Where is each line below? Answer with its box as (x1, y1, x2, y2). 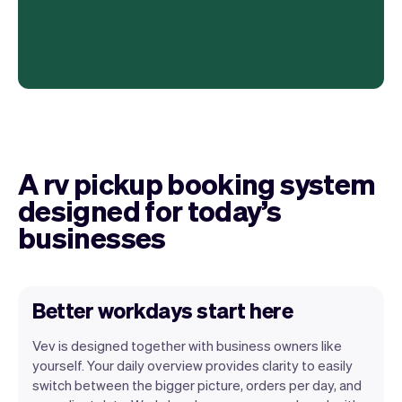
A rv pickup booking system (18, 164, 376, 201)
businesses (18, 218, 166, 255)
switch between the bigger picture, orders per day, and (32, 375, 362, 394)
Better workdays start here (32, 295, 293, 324)
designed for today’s (18, 191, 282, 228)
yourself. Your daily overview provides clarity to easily (32, 355, 353, 374)
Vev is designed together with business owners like (32, 336, 342, 354)
